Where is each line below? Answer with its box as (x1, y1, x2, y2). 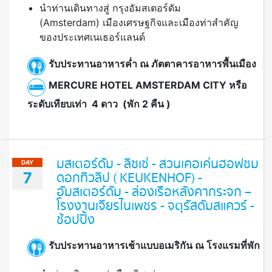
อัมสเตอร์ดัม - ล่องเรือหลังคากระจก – (56, 183, 251, 203)
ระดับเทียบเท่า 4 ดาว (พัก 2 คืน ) (27, 98, 171, 110)
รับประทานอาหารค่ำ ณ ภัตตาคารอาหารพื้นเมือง (49, 57, 256, 70)
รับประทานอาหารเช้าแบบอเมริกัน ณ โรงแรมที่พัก (49, 239, 262, 251)
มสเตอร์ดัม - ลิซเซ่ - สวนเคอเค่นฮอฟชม (56, 155, 259, 175)
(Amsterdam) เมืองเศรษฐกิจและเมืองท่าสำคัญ (39, 16, 239, 29)
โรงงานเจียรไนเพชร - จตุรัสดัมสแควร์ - (56, 197, 254, 217)
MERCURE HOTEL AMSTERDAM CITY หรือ (49, 78, 247, 91)
